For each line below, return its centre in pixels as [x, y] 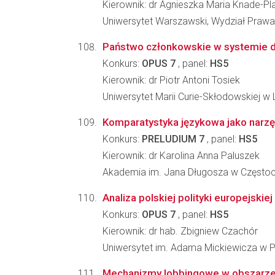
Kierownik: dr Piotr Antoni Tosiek [171, 80]
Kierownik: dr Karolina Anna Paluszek [181, 156]
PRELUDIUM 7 [173, 139]
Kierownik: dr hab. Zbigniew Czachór [180, 231]
